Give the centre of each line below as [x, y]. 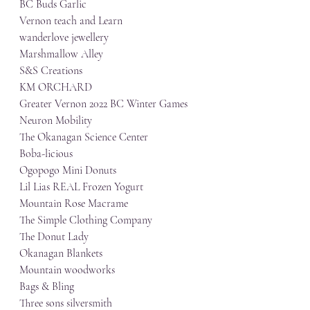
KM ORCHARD [56, 87]
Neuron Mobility [56, 120]
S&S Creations [51, 71]
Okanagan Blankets [61, 253]
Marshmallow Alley [61, 54]
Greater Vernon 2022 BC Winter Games [103, 104]
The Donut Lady [54, 237]
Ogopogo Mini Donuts [68, 170]
